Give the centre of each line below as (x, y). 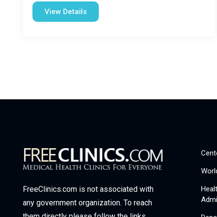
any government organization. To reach (87, 203)
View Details (66, 12)
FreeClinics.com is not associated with (88, 189)
